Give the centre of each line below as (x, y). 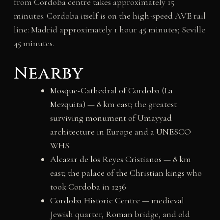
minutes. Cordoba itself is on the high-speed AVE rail (110, 15)
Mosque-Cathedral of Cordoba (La (111, 90)
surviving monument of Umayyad (111, 118)
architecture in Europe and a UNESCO (120, 131)
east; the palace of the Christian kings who (126, 173)
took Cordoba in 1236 (88, 186)
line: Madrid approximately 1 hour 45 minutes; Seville (109, 29)
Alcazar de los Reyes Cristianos (106, 159)
